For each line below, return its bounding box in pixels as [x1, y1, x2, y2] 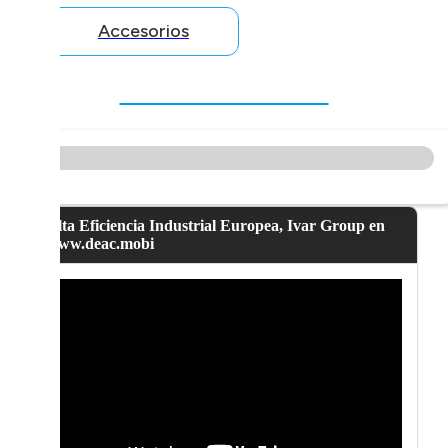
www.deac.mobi [45, 235, 154, 253]
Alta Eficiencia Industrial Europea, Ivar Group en [45, 217, 385, 235]
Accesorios [97, 20, 189, 43]
